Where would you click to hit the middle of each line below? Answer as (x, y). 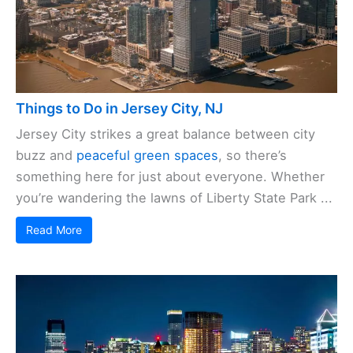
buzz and (46, 156)
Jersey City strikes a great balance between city (165, 134)
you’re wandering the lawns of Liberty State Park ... (174, 198)
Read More (54, 230)
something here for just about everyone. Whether (170, 177)
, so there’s (253, 156)
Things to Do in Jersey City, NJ (119, 109)
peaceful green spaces (147, 156)
